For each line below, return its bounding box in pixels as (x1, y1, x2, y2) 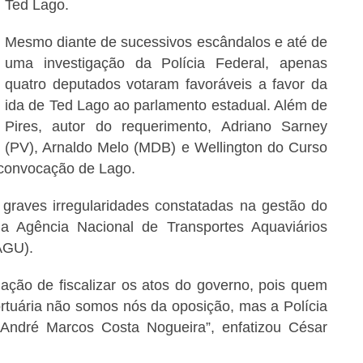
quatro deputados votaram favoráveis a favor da (5, 76, 327, 93)
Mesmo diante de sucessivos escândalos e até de (5, 34, 327, 51)
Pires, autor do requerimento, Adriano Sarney (5, 118, 327, 135)
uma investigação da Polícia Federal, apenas (5, 55, 327, 72)
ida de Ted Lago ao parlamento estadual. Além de (5, 97, 327, 114)
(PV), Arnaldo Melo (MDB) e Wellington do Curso (5, 139, 327, 156)
